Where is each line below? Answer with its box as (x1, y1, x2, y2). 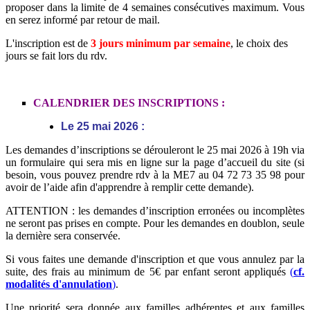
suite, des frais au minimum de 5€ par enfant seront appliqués (6, 265, 290, 277)
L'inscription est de (6, 37, 91, 49)
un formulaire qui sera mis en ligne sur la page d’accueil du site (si (6, 156, 304, 168)
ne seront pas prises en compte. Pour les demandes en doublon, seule (6, 217, 304, 229)
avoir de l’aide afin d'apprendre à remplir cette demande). (6, 181, 254, 193)
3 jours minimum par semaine (91, 37, 230, 49)
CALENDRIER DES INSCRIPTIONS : (33, 96, 225, 109)
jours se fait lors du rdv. (6, 49, 107, 62)
